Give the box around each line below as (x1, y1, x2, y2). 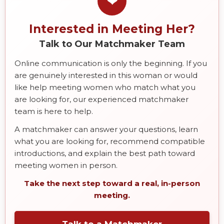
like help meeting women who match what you (14, 82, 195, 92)
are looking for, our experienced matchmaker (14, 94, 188, 104)
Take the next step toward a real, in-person (24, 178, 200, 188)
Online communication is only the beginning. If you (14, 58, 207, 68)
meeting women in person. (14, 160, 117, 170)
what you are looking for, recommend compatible (14, 136, 205, 146)
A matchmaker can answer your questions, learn (14, 124, 198, 134)
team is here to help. (14, 106, 93, 116)
